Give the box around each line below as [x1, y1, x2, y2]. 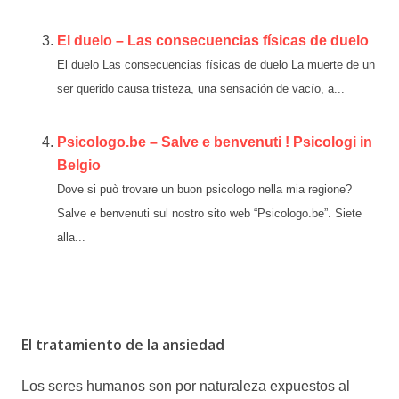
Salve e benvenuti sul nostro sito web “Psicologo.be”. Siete [57, 207, 362, 220]
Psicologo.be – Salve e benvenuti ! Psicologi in [57, 134, 372, 150]
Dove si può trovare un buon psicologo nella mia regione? [57, 183, 352, 196]
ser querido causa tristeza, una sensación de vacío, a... [57, 82, 345, 95]
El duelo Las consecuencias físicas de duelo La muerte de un [57, 58, 375, 71]
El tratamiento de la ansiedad [21, 335, 224, 354]
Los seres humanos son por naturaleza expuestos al [21, 379, 350, 394]
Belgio [57, 158, 101, 173]
